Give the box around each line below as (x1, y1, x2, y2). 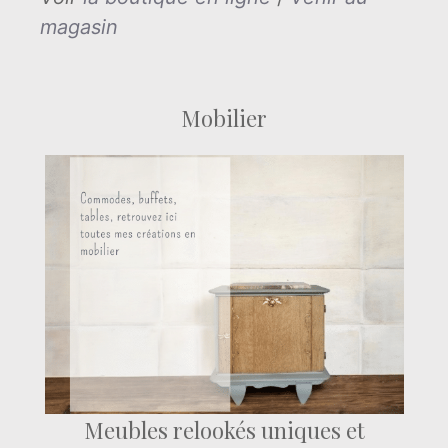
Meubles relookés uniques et (83, 414, 365, 445)
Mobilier (181, 102, 267, 133)
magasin (40, 14, 118, 39)
